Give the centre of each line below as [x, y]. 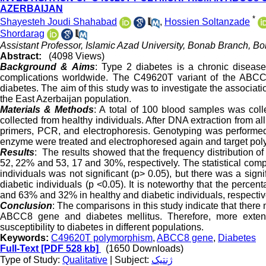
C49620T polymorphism [102, 238]
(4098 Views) [77, 56]
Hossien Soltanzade [207, 22]
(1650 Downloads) [145, 249]
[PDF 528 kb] [69, 249]
